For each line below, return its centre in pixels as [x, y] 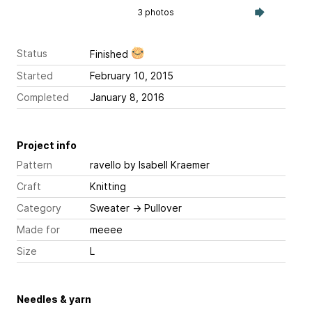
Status [32, 54]
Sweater [110, 208]
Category [39, 208]
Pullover [163, 208]
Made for [38, 230]
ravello [106, 165]
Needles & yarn [54, 299]
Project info [47, 146]
